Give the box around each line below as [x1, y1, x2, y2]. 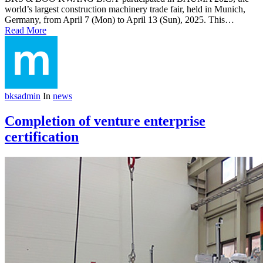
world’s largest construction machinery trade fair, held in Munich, [5, 4, 245, 15]
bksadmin [5, 91, 41, 102]
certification [5, 129, 79, 145]
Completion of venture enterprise [5, 113, 205, 129]
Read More [5, 25, 46, 36]
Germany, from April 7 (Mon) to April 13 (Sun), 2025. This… [5, 15, 234, 25]
